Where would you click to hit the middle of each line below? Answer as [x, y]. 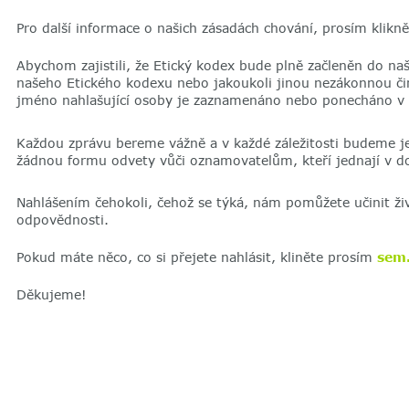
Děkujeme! [53, 295]
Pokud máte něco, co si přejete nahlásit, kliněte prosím [196, 257]
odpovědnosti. [64, 220]
